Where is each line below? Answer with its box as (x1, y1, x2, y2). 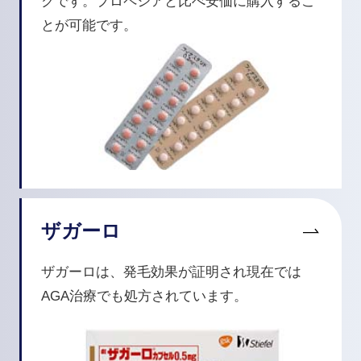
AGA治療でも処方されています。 (40, 288, 247, 305)
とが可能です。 (40, 17, 137, 33)
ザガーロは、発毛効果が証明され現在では (40, 264, 301, 280)
